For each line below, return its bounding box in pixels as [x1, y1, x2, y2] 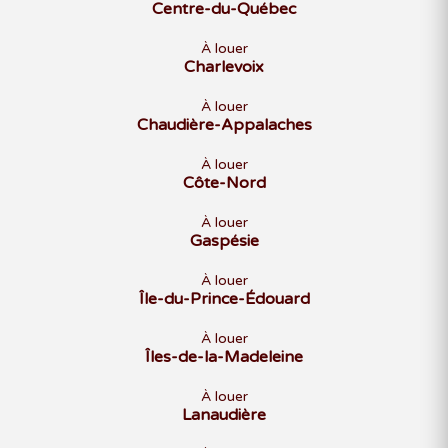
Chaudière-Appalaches [136, 115, 312, 135]
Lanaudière [182, 405, 266, 425]
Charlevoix [184, 57, 264, 77]
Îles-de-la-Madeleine [145, 347, 303, 367]
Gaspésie [189, 231, 259, 251]
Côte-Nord [182, 173, 266, 193]
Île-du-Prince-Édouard [138, 289, 310, 309]
